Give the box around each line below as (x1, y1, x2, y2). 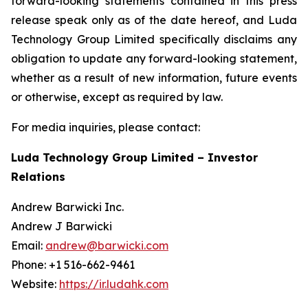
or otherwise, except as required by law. (11, 90, 223, 104)
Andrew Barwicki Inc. (11, 200, 124, 214)
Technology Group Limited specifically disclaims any (11, 32, 297, 46)
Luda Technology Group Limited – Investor (11, 151, 258, 164)
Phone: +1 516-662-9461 (11, 258, 135, 272)
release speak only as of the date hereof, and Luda (11, 13, 297, 27)
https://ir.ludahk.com (59, 277, 168, 291)
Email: (11, 239, 45, 252)
